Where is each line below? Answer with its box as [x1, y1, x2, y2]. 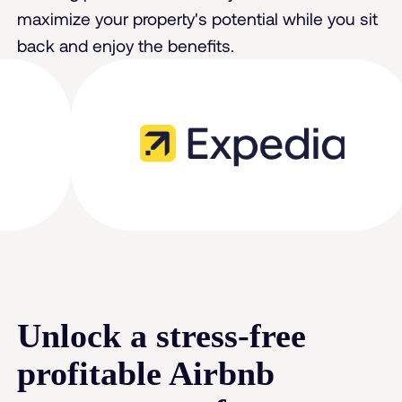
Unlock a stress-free [17, 316, 307, 354]
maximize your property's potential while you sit [17, 8, 379, 30]
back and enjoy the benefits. [17, 35, 235, 57]
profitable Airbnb [17, 354, 275, 392]
